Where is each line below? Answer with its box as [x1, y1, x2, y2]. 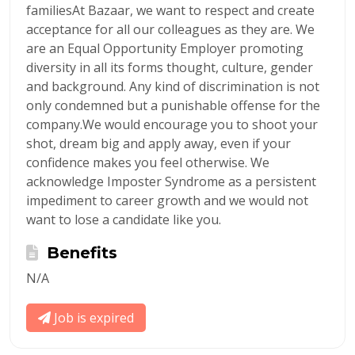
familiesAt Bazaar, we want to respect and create [26, 2, 315, 19]
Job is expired [51, 309, 134, 326]
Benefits [42, 243, 117, 262]
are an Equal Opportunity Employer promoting [26, 40, 303, 57]
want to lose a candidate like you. [26, 211, 221, 228]
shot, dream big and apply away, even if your [26, 135, 291, 152]
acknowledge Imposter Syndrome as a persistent [26, 173, 316, 190]
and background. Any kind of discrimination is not [26, 78, 319, 95]
